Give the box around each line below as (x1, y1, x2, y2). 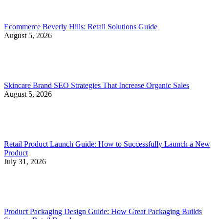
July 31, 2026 (4, 157, 46, 166)
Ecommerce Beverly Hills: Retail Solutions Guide (4, 22, 157, 31)
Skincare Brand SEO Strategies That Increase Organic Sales (4, 81, 189, 89)
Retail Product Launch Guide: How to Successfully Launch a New (4, 139, 210, 148)
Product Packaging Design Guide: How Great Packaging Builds (4, 207, 202, 216)
